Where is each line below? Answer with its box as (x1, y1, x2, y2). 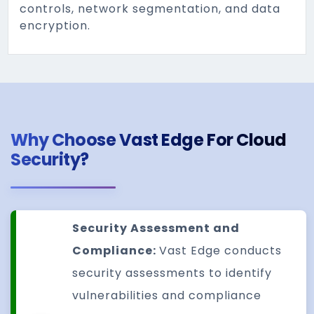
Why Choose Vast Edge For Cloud (11, 128, 287, 151)
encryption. (20, 18, 91, 34)
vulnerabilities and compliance (72, 287, 262, 303)
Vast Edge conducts (159, 243, 282, 259)
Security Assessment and (72, 220, 240, 236)
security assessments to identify (72, 265, 273, 281)
